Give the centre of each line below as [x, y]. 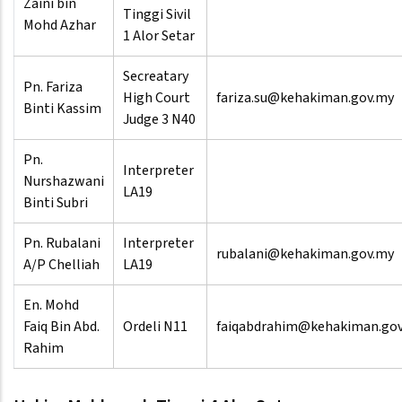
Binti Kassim [62, 109]
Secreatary [156, 77]
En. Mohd [51, 306]
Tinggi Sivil [157, 15]
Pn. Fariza [53, 87]
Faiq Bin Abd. [61, 327]
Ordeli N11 [155, 327]
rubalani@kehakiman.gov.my [305, 254]
